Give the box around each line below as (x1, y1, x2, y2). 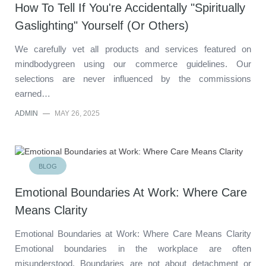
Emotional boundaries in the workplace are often (15, 243, 251, 254)
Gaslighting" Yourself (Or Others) (15, 18, 189, 32)
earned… (15, 88, 50, 99)
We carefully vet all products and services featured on (15, 43, 251, 54)
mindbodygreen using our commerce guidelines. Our (15, 58, 251, 69)
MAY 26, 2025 (55, 109, 100, 118)
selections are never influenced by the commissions (15, 73, 251, 84)
